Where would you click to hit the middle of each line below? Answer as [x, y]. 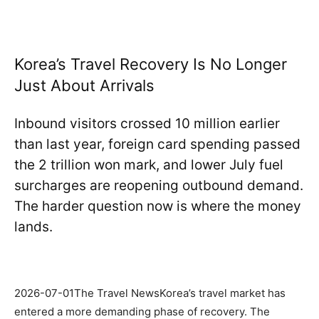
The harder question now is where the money [158, 206]
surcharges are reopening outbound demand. [159, 185]
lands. [33, 226]
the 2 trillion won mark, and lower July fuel [149, 164]
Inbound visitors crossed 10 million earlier [147, 123]
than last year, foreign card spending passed [157, 144]
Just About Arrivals [84, 85]
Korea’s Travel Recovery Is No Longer [151, 64]
